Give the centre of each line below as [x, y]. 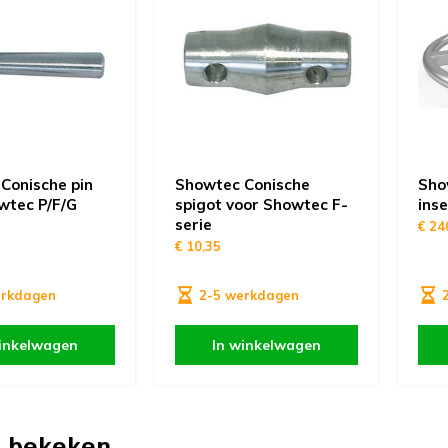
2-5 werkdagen [248, 295]
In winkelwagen [266, 345]
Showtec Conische [242, 185]
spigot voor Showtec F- [261, 205]
